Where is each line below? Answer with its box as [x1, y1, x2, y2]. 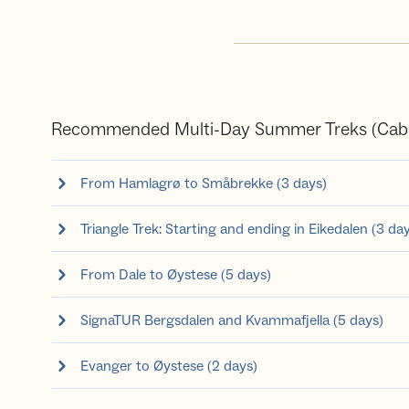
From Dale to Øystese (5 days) [80, 265, 271, 284]
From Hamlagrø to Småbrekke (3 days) [80, 173, 327, 193]
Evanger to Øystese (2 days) [80, 356, 257, 375]
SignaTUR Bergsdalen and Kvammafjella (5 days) [80, 310, 383, 330]
